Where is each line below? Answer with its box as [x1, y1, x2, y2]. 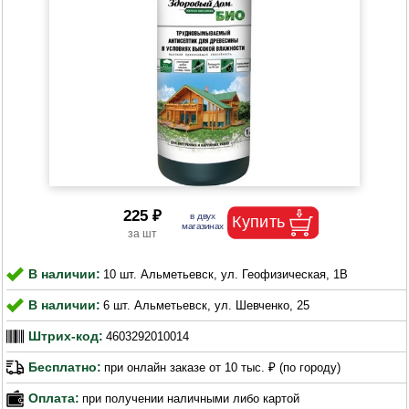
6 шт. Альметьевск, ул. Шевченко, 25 [103, 298, 310, 312]
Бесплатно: [28, 360, 102, 375]
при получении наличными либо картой [82, 391, 300, 405]
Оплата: [28, 391, 80, 406]
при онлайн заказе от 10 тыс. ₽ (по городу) [104, 361, 341, 375]
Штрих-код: [28, 329, 104, 344]
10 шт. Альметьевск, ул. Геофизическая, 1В [103, 267, 349, 281]
